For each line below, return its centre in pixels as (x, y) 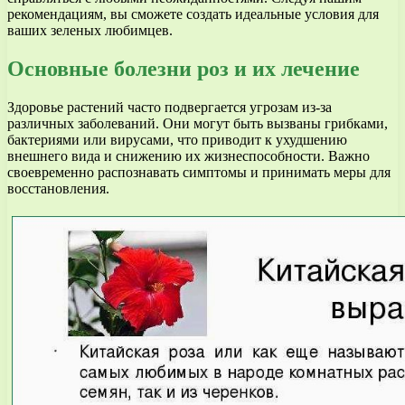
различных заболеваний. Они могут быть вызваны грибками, (198, 124)
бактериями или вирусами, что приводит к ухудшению (177, 140)
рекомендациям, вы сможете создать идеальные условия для (193, 14)
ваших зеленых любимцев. (90, 31)
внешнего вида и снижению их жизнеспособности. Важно (188, 156)
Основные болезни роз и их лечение (184, 69)
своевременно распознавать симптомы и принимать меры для (199, 173)
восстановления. (58, 189)
